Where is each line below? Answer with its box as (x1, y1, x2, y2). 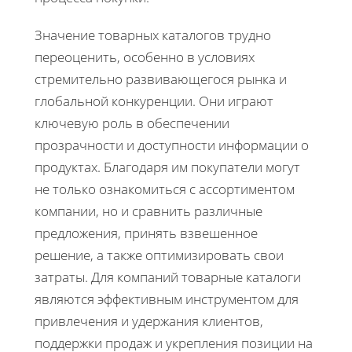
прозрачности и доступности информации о (35, 135, 309, 154)
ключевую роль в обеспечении (35, 113, 229, 132)
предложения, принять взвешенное (35, 223, 258, 242)
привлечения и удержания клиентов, (35, 311, 263, 330)
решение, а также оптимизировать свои (35, 245, 284, 264)
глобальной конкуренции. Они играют (35, 91, 273, 110)
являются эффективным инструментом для (35, 289, 299, 308)
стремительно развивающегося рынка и (35, 69, 287, 88)
